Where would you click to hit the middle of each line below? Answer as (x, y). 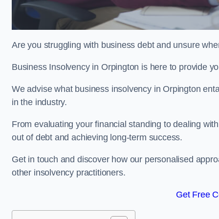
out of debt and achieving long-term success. (97, 137)
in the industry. (41, 102)
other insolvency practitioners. (69, 173)
